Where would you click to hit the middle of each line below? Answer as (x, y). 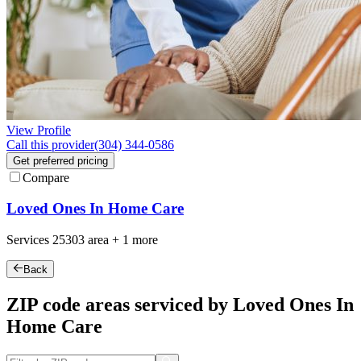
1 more (140, 239)
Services (29, 239)
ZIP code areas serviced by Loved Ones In (180, 305)
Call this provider (50, 144)
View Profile (39, 130)
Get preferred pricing (60, 160)
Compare (46, 177)
